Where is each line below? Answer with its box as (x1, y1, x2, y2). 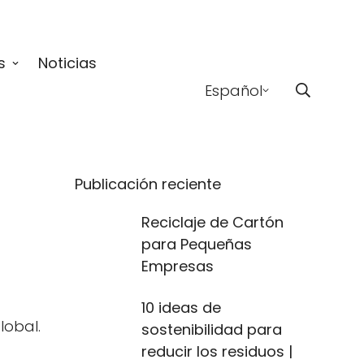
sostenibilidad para (141, 319, 282, 340)
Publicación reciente (75, 174, 221, 194)
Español (205, 80, 262, 101)
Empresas (141, 256, 214, 276)
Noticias (38, 53, 97, 74)
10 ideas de (141, 297, 221, 318)
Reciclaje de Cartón (141, 212, 284, 232)
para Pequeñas (141, 234, 252, 254)
